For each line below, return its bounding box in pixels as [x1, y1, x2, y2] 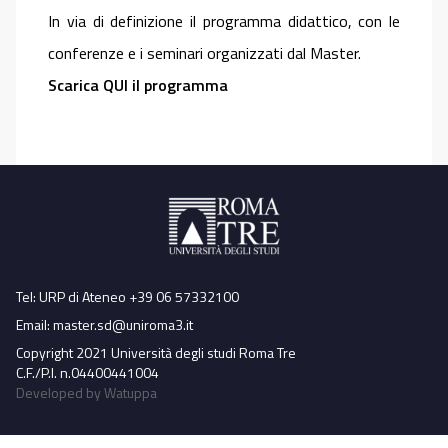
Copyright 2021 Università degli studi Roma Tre [16, 341, 296, 363]
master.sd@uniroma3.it [53, 313, 193, 335]
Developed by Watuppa [16, 381, 157, 403]
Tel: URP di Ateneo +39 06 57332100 [16, 285, 239, 307]
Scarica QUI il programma [48, 73, 228, 97]
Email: [16, 313, 53, 335]
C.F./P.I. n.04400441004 [16, 361, 159, 383]
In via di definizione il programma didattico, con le [48, 9, 400, 33]
